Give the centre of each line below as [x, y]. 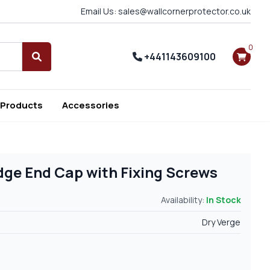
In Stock [223, 200]
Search [52, 63]
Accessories [91, 105]
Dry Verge [221, 222]
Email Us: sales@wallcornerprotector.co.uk [166, 11]
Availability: [183, 200]
